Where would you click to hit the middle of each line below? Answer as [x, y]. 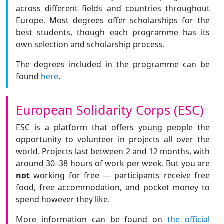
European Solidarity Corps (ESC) [110, 110]
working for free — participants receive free [120, 175]
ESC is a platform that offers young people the [113, 127]
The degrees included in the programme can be [113, 64]
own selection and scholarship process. [90, 44]
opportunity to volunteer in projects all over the [113, 139]
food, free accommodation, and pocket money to [113, 187]
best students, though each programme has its [113, 32]
